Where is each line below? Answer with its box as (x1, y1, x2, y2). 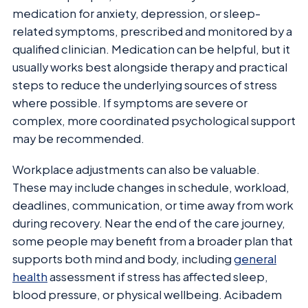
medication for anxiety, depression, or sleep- (12, 6, 261, 21)
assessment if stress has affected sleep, (47, 269, 268, 284)
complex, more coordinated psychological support (12, 113, 296, 129)
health (12, 269, 47, 284)
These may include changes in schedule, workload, (12, 179, 289, 195)
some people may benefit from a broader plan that (12, 233, 293, 248)
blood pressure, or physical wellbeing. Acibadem (12, 287, 282, 302)
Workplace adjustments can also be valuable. (12, 162, 260, 177)
